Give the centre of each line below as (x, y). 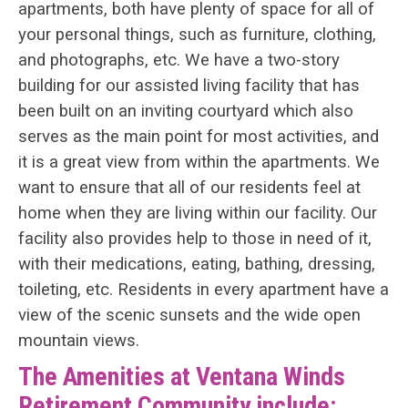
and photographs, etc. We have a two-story (179, 61)
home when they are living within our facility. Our (198, 214)
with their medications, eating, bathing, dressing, (197, 265)
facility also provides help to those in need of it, (195, 239)
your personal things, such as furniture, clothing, (197, 35)
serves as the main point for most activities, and (199, 137)
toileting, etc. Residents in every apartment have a (204, 290)
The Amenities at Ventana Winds (182, 377)
